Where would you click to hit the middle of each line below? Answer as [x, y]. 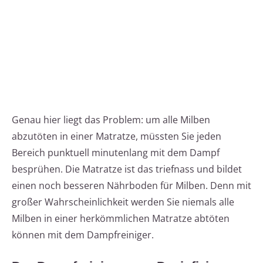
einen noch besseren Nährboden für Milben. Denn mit [131, 186]
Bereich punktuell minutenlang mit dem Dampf [116, 153]
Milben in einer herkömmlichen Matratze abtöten [121, 219]
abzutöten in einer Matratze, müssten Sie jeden [117, 136]
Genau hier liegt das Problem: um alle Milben [111, 120]
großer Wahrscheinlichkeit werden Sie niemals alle [123, 202]
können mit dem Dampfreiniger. [83, 235]
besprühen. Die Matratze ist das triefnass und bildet [127, 169]
